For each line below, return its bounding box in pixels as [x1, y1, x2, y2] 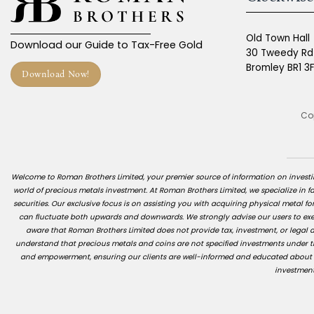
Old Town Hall [246, 32, 310, 46]
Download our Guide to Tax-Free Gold [11, 38, 203, 53]
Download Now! [22, 69, 90, 80]
